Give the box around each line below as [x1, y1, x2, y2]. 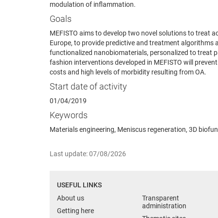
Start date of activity [50, 81, 127, 91]
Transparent [142, 194, 179, 202]
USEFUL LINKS [57, 181, 102, 189]
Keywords [50, 109, 88, 120]
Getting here [57, 206, 94, 215]
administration [142, 201, 186, 210]
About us [57, 194, 84, 202]
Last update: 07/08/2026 [50, 149, 126, 158]
